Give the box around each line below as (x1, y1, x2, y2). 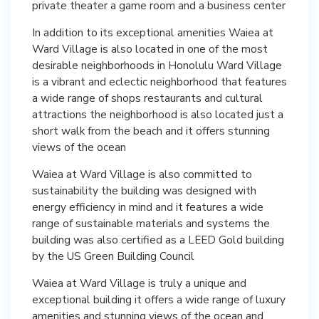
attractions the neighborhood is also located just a (32, 106, 283, 122)
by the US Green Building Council (32, 248, 194, 263)
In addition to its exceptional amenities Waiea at (32, 24, 273, 40)
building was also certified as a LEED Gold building (32, 231, 284, 247)
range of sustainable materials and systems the (32, 215, 270, 231)
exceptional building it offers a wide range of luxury (32, 291, 286, 307)
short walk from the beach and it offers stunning (32, 122, 270, 138)
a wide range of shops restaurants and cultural (32, 90, 263, 105)
